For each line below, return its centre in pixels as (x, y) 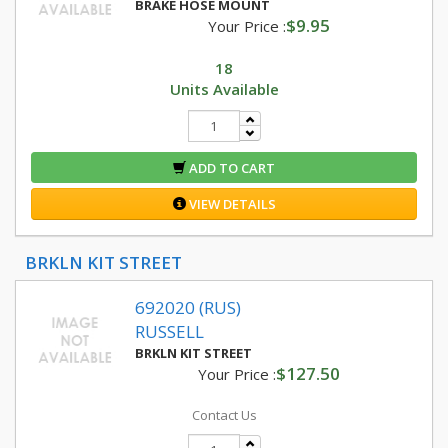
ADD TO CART (230, 168)
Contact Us (224, 415)
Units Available (224, 89)
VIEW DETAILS (230, 204)
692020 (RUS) (188, 307)
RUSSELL (169, 331)
